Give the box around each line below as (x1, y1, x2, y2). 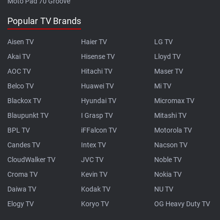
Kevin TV (81, 170, 108, 178)
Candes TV (7, 140, 40, 149)
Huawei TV (81, 82, 114, 90)
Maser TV (154, 67, 184, 75)
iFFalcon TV (81, 126, 117, 134)
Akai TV (7, 52, 30, 60)
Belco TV (7, 82, 34, 90)
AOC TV (7, 67, 31, 75)
